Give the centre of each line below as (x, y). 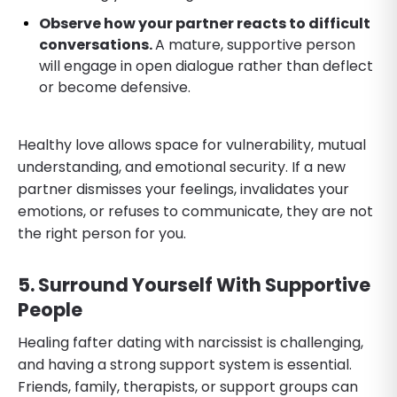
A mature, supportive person (255, 44)
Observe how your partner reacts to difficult (205, 23)
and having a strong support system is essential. (185, 364)
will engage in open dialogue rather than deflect (206, 66)
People (50, 309)
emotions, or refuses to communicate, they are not (195, 211)
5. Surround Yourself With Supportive (194, 284)
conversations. (97, 44)
